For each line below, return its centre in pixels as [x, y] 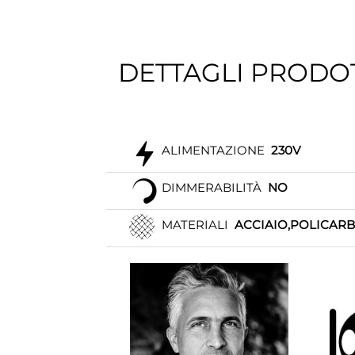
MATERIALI [195, 225]
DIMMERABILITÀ [212, 188]
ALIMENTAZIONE [214, 151]
